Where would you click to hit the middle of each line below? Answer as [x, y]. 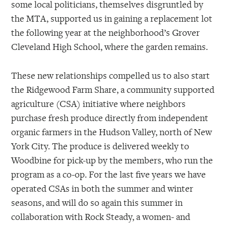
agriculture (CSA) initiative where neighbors [99, 103]
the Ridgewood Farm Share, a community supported [113, 89]
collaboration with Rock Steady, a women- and [101, 216]
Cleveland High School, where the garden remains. [110, 46]
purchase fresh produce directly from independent [110, 117]
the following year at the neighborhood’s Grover [106, 32]
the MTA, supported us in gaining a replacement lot [112, 18]
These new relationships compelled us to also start [111, 75]
